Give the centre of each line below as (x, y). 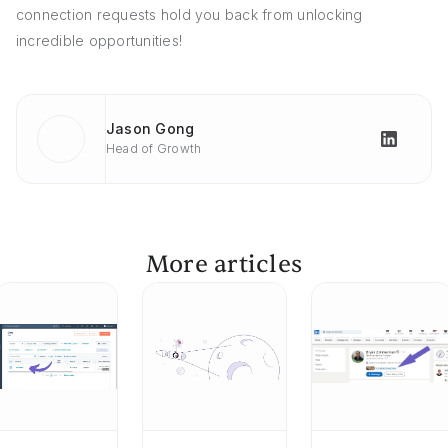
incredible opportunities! (99, 40)
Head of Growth (154, 148)
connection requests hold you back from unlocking (189, 14)
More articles (224, 264)
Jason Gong (150, 128)
